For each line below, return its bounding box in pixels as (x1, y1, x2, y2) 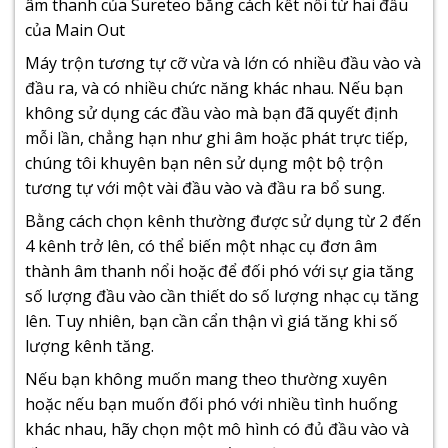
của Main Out (25, 18, 125, 41)
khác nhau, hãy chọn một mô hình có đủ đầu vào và (25, 417, 409, 440)
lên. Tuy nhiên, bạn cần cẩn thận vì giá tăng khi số (25, 309, 398, 332)
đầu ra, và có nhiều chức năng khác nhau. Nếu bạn (25, 76, 403, 99)
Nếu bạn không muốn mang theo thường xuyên (25, 367, 387, 390)
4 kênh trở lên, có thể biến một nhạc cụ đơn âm (25, 234, 377, 257)
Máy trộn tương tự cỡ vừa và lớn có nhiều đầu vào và (25, 51, 421, 74)
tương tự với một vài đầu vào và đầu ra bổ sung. (25, 176, 385, 199)
